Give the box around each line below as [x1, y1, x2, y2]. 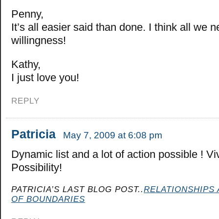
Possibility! [11, 161, 62, 174]
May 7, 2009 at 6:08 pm [63, 130, 162, 141]
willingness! [11, 34, 66, 46]
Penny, [11, 7, 44, 20]
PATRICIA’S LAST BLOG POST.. [11, 184, 144, 195]
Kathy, [11, 58, 41, 70]
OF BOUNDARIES [11, 194, 85, 204]
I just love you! [11, 71, 79, 84]
